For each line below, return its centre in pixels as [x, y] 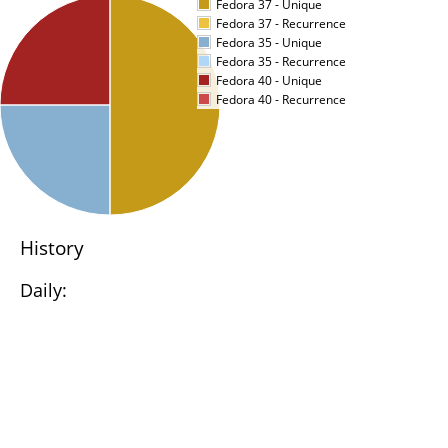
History [52, 248]
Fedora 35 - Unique [269, 42]
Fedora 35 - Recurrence [281, 61]
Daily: [43, 290]
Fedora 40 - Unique [269, 80]
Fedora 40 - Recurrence [281, 99]
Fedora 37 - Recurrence [281, 23]
